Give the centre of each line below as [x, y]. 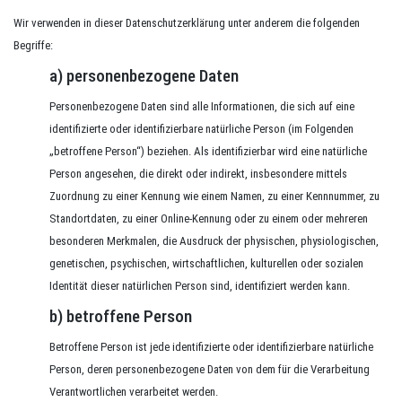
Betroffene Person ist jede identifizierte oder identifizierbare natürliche [211, 347]
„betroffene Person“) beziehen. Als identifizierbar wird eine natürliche [208, 151]
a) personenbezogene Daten [144, 76]
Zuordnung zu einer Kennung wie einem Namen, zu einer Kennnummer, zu [214, 196]
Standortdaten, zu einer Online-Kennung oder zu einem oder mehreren [209, 218]
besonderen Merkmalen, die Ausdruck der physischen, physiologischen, [214, 241]
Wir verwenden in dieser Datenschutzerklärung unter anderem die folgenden [187, 23]
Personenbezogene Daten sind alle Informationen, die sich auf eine [202, 106]
